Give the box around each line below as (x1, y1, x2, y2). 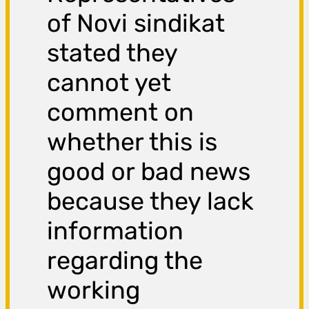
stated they (47, 38, 178, 68)
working (47, 275, 141, 306)
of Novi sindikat (47, 8, 226, 39)
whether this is (47, 127, 218, 157)
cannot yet (47, 68, 172, 98)
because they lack (47, 186, 255, 217)
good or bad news (47, 157, 251, 187)
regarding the (47, 246, 203, 276)
